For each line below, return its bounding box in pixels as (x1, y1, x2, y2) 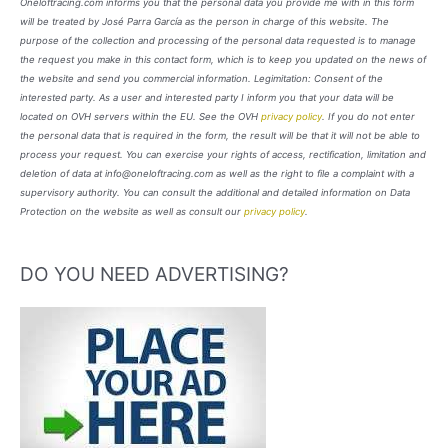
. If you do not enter (322, 111, 415, 123)
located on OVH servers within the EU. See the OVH (20, 111, 261, 123)
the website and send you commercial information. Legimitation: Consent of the (20, 73, 383, 85)
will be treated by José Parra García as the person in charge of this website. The (20, 16, 389, 28)
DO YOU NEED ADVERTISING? (20, 261, 289, 286)
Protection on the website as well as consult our (20, 206, 244, 218)
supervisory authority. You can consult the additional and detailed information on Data (20, 187, 410, 199)
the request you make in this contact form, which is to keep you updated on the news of (20, 54, 426, 66)
